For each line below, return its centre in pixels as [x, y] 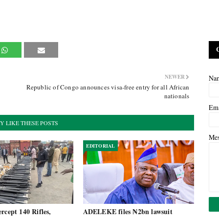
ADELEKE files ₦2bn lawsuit [128, 211]
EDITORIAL [100, 146]
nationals [177, 96]
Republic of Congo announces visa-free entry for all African [108, 87]
